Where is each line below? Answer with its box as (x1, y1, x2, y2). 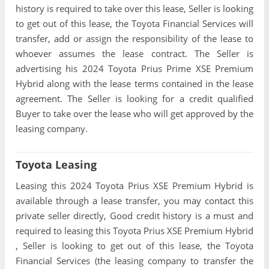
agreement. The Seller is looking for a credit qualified (16, 92, 253, 105)
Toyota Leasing (16, 157, 97, 172)
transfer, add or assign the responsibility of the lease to (16, 32, 253, 45)
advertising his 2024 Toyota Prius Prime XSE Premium (16, 62, 253, 75)
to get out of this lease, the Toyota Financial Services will (16, 17, 253, 30)
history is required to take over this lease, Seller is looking (16, 2, 253, 15)
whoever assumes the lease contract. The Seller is (16, 47, 253, 60)
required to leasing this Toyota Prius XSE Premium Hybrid (16, 225, 253, 237)
